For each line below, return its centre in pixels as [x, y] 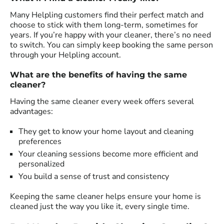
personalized [41, 164]
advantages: [31, 111]
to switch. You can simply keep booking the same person [111, 45]
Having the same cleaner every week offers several [102, 101]
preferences [40, 141]
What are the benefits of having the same [98, 74]
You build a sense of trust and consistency [94, 176]
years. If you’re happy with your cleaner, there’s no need [110, 35]
